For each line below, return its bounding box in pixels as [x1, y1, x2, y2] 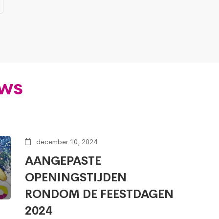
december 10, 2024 [34, 137, 97, 146]
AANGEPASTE [25, 153, 101, 168]
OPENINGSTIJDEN [25, 170, 127, 185]
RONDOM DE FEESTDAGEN [25, 186, 174, 201]
